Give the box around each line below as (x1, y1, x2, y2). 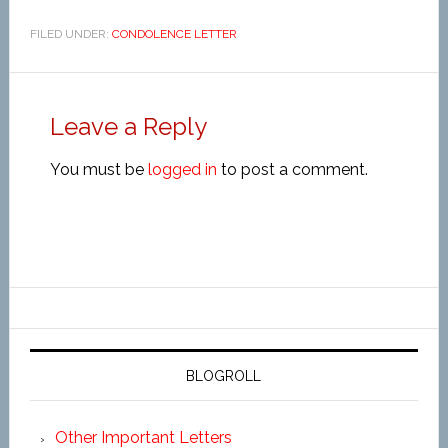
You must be (49, 160, 148, 179)
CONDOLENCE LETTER (111, 27, 237, 41)
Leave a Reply (49, 112, 207, 141)
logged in (147, 160, 217, 179)
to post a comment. (216, 160, 368, 179)
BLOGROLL (186, 368, 262, 384)
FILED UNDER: (29, 27, 112, 41)
